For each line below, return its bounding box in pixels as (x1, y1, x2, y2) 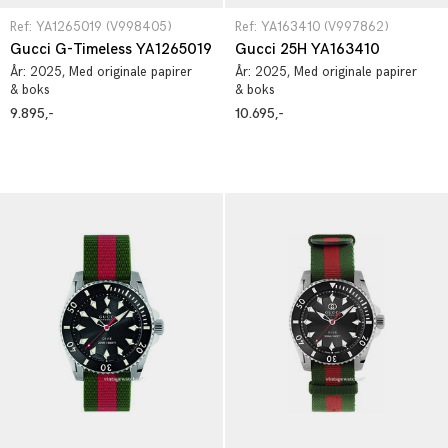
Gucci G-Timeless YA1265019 (10, 40, 212, 59)
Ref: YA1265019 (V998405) (10, 19, 172, 35)
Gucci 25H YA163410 (235, 40, 380, 59)
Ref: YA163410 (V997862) (235, 19, 389, 35)
